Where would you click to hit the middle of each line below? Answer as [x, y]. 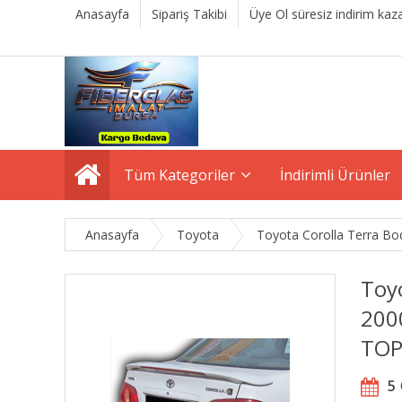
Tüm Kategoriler [179, 175]
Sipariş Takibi [189, 14]
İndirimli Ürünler [335, 175]
